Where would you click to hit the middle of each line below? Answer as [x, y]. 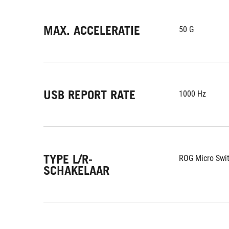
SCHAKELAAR [76, 170]
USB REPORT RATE [89, 95]
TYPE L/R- [68, 159]
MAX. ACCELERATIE [92, 30]
